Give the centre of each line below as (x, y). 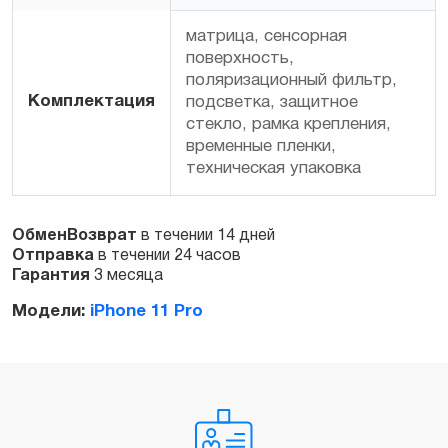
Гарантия (51, 275)
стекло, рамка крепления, (288, 124)
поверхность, (240, 58)
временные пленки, (261, 146)
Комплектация (91, 101)
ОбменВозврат (74, 235)
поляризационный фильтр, (291, 80)
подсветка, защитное (272, 102)
